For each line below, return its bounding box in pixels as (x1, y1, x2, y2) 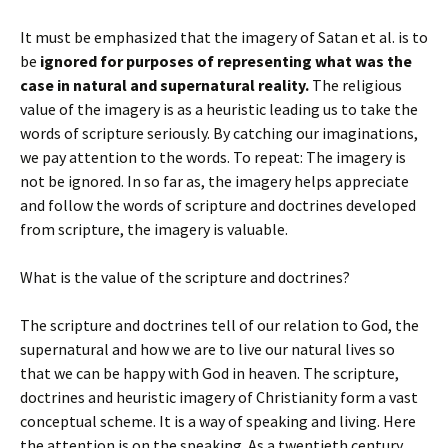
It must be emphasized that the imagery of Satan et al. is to (20, 27, 428, 47)
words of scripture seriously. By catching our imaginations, (20, 123, 418, 143)
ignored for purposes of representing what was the (40, 51, 412, 71)
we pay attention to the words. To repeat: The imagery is (20, 147, 406, 167)
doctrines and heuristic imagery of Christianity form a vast (20, 387, 418, 407)
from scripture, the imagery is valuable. (20, 219, 288, 239)
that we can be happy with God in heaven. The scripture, (20, 363, 399, 383)
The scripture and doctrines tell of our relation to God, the (20, 315, 419, 335)
